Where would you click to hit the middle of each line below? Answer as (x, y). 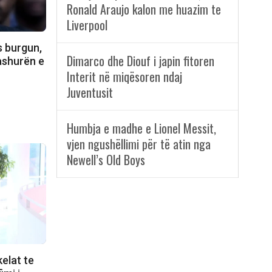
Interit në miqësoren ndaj (124, 77)
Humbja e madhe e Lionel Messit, (141, 128)
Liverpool (87, 25)
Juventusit (90, 93)
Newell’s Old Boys (106, 160)
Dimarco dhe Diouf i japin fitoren (140, 61)
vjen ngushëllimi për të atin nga (138, 144)
